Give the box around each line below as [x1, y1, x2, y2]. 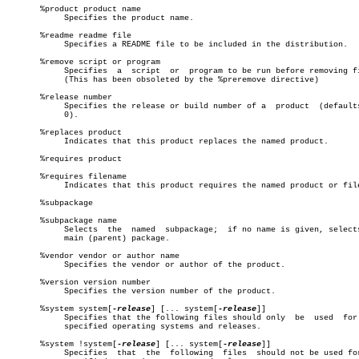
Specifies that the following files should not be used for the [6, 349, 45, 357]
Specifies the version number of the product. [6, 287, 45, 296]
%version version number [6, 278, 151, 287]
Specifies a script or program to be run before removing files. [6, 67, 45, 75]
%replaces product [6, 128, 122, 137]
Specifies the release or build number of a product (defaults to [6, 102, 45, 111]
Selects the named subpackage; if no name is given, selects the [6, 225, 45, 234]
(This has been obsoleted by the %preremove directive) [6, 75, 45, 84]
